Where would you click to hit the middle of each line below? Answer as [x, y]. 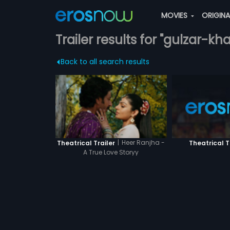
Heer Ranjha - [143, 143]
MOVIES [175, 15]
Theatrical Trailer [86, 143]
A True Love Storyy [111, 152]
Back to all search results [105, 62]
